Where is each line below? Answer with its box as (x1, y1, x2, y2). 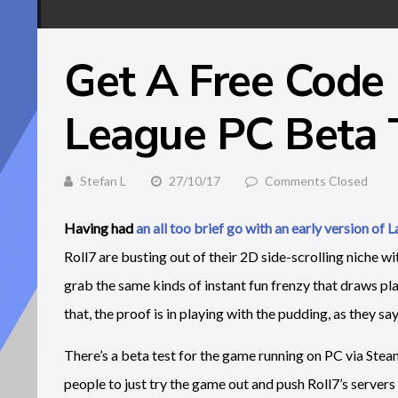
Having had (64, 219, 136, 236)
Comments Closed (265, 173, 368, 188)
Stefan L (80, 173, 126, 188)
